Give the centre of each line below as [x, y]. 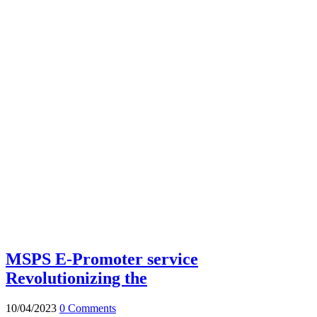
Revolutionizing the [76, 278]
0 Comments [88, 309]
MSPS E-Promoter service [102, 259]
